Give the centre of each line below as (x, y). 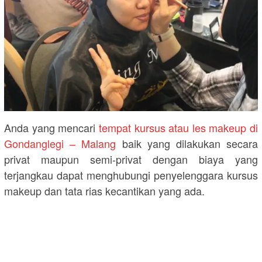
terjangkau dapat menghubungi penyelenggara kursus (131, 175)
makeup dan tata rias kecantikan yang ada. (104, 190)
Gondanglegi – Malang (60, 143)
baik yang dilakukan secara (187, 143)
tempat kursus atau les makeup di (178, 127)
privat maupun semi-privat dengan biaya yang (131, 159)
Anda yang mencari (51, 127)
